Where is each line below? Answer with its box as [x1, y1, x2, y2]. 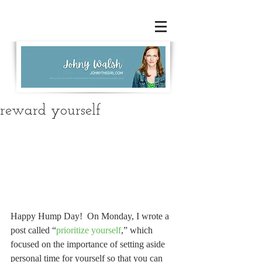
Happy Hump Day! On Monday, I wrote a [11, 211, 171, 222]
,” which [121, 225, 155, 236]
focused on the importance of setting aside [11, 239, 167, 250]
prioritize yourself [56, 225, 121, 236]
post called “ [11, 225, 56, 236]
